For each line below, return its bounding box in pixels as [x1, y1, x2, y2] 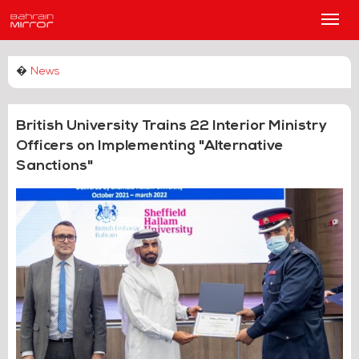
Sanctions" [16, 159, 94, 174]
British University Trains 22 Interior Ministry [16, 119, 327, 134]
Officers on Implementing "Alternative [16, 139, 284, 154]
